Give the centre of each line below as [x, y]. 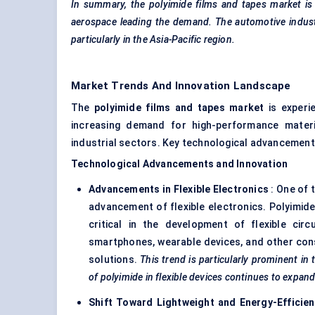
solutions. [115, 260]
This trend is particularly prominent [219, 260]
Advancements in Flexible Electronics [179, 189]
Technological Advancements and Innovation [180, 164]
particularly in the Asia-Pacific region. [153, 40]
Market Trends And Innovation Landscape [181, 86]
